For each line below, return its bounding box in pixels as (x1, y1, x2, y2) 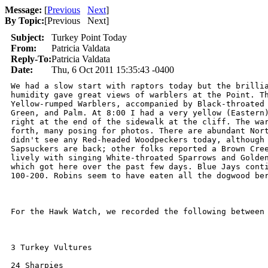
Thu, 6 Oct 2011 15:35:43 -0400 (51, 65, 174, 75)
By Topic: (5, 16, 44, 26)
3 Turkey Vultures (11, 243, 92, 252)
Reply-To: (11, 54, 51, 64)
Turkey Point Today (51, 32, 127, 42)
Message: (5, 5, 42, 15)
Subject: (11, 32, 44, 42)
